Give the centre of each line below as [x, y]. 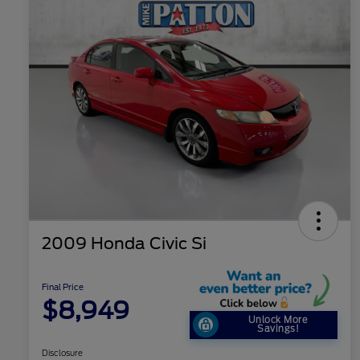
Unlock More [278, 320]
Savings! [278, 329]
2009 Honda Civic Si [124, 244]
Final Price [63, 287]
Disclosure [62, 352]
